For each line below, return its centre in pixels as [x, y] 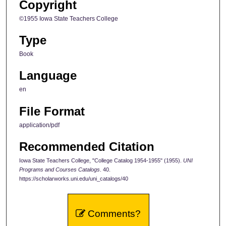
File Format [52, 111]
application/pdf [39, 125]
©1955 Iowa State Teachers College [69, 18]
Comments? [113, 214]
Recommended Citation [87, 147]
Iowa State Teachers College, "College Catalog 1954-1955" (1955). [101, 161]
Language [48, 76]
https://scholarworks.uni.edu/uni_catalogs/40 [74, 179]
